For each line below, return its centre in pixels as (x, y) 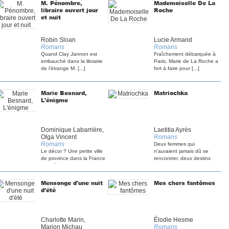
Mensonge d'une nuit (72, 183)
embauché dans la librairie (72, 61)
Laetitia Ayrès (173, 130)
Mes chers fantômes (185, 183)
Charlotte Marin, (63, 220)
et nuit (51, 17)
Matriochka (171, 93)
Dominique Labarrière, (72, 130)
